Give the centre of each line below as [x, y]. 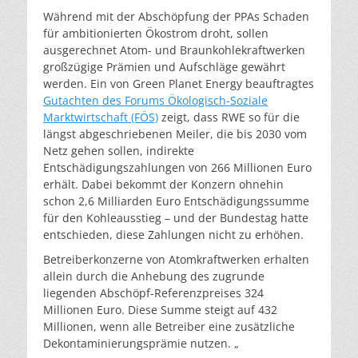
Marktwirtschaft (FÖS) [101, 117]
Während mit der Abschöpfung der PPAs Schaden [176, 17]
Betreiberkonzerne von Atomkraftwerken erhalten [176, 260]
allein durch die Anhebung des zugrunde [154, 276]
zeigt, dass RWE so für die [229, 117]
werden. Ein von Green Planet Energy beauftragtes [179, 84]
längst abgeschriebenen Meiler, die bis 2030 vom [175, 134]
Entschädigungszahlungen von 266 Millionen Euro [177, 168]
